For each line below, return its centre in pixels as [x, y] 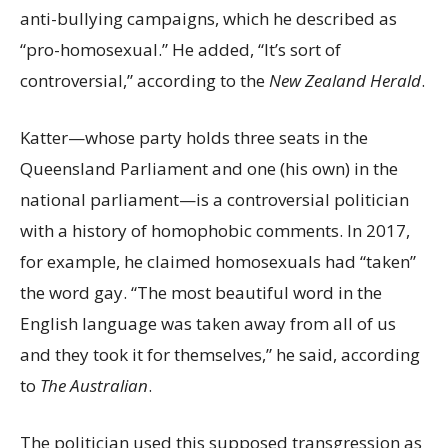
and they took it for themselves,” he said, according [220, 355]
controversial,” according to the [144, 81]
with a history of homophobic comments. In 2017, [215, 231]
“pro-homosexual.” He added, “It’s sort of [180, 50]
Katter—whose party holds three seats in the [194, 138]
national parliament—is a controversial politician [214, 200]
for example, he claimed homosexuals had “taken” [218, 262]
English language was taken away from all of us [208, 324]
